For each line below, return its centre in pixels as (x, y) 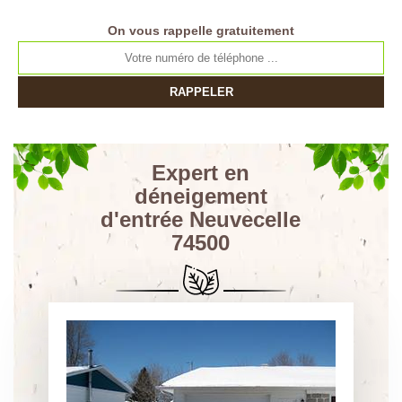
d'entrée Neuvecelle (201, 219)
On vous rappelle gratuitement (201, 31)
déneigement (201, 196)
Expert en (201, 173)
